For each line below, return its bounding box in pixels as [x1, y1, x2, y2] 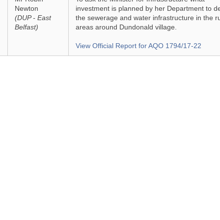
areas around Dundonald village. [75, 23, 177, 31]
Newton [14, 4, 38, 12]
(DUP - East [14, 14, 51, 22]
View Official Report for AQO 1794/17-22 [75, 42, 201, 50]
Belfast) [14, 23, 38, 31]
